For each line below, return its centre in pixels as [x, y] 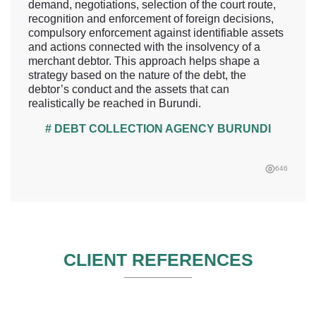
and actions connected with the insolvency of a [144, 47]
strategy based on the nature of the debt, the [137, 75]
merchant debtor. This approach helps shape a [144, 61]
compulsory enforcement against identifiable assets [156, 33]
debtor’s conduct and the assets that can [129, 90]
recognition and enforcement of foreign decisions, [151, 19]
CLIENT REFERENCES [158, 260]
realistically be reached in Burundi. [115, 104]
